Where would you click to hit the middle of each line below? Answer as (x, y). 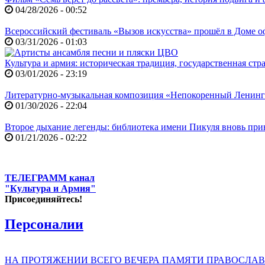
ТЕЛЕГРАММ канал (50, 178)
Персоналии (44, 224)
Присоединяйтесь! (43, 199)
